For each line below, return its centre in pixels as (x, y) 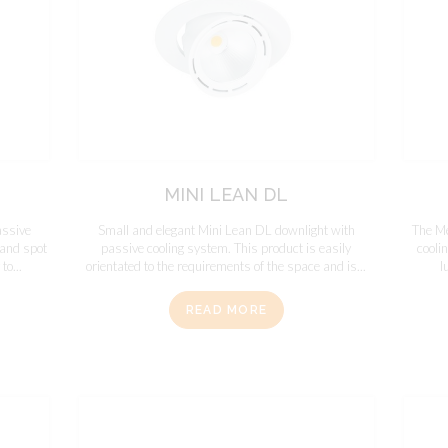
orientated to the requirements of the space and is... (226, 265)
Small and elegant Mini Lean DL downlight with (226, 229)
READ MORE (226, 310)
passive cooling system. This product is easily (226, 247)
